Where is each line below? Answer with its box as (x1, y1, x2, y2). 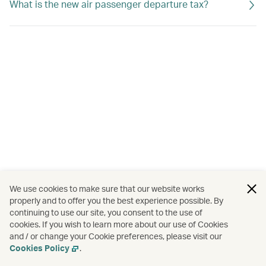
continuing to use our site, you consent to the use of (9, 207, 202, 217)
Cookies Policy (9, 243, 69, 253)
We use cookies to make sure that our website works (9, 183, 204, 194)
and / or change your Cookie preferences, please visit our (9, 231, 222, 241)
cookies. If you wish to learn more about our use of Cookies (9, 219, 228, 229)
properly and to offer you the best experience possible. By (9, 195, 223, 205)
